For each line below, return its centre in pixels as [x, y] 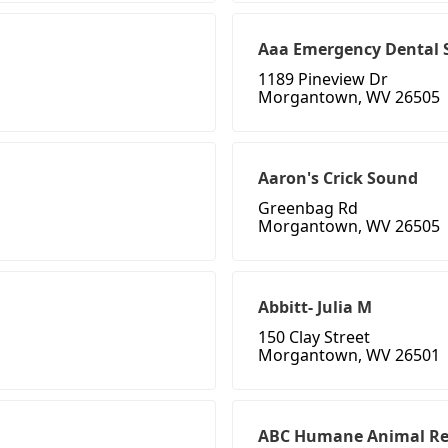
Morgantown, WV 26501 [349, 355]
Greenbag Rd [308, 208]
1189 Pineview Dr [323, 79]
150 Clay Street [314, 337]
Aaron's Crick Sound [338, 178]
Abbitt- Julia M [315, 307]
